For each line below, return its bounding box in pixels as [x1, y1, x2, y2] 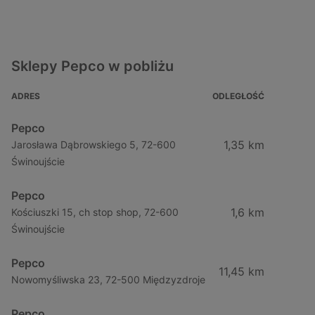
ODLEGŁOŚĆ [212, 91, 264, 101]
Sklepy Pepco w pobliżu [11, 58, 174, 75]
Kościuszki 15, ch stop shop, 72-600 [11, 206, 179, 218]
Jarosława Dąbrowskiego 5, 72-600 [11, 139, 176, 150]
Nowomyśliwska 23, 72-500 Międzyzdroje [11, 274, 205, 285]
